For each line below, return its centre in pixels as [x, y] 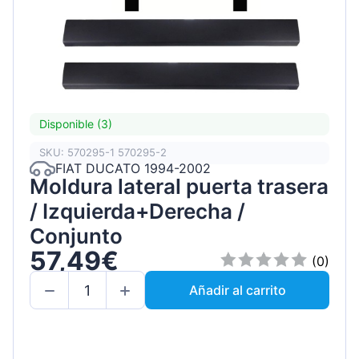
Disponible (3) [76, 124]
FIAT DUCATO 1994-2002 [133, 169]
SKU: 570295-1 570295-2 [103, 153]
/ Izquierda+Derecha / [137, 211]
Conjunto [76, 236]
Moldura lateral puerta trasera [179, 186]
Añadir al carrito [237, 290]
